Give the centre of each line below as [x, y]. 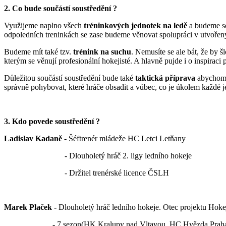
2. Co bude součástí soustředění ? [61, 9]
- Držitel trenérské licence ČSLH [87, 173]
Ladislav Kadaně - [35, 139]
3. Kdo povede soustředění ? [52, 122]
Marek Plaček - [30, 207]
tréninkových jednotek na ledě [135, 26]
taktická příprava [165, 78]
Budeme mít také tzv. [39, 52]
